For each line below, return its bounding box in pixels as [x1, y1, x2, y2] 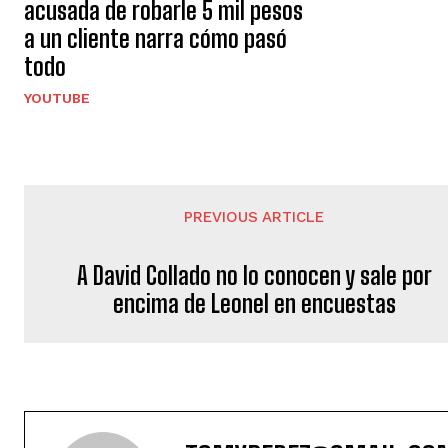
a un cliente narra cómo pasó [24, 24, 287, 54]
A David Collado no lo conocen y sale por [76, 261, 432, 291]
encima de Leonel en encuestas [112, 289, 396, 319]
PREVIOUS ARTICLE [184, 208, 325, 227]
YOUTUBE [24, 90, 90, 107]
